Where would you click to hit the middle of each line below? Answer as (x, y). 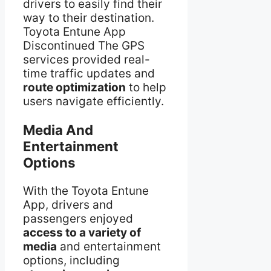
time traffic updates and (89, 73)
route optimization (74, 87)
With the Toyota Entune (86, 191)
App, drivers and (68, 205)
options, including (71, 261)
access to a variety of (82, 233)
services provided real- (87, 59)
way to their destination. (89, 18)
